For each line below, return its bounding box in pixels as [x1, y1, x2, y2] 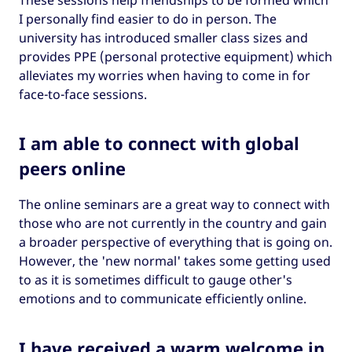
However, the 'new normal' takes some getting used [19, 252, 331, 270]
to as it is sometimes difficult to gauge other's [19, 271, 292, 289]
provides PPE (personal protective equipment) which [19, 47, 332, 65]
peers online [19, 156, 126, 181]
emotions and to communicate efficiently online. [19, 290, 306, 308]
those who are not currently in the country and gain [19, 214, 327, 233]
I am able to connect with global [19, 131, 299, 156]
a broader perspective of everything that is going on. [19, 233, 332, 251]
